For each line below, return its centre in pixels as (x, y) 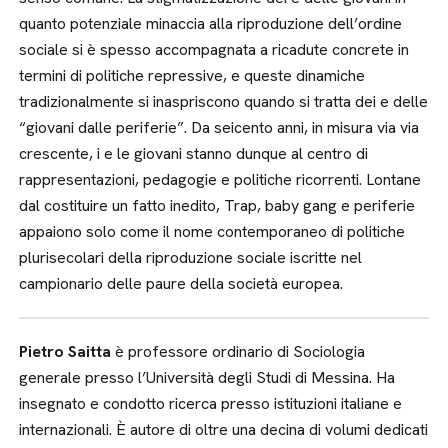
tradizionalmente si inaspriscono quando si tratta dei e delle (224, 101)
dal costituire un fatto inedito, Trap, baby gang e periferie (217, 205)
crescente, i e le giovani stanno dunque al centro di (194, 153)
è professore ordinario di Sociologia (238, 351)
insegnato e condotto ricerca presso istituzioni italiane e (211, 403)
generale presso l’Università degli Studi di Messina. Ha (207, 377)
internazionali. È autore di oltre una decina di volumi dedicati (224, 429)
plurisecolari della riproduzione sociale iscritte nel (191, 257)
